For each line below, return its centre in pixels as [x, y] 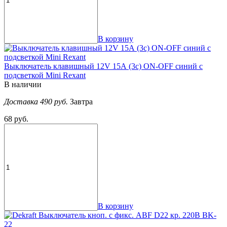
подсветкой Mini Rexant [45, 75]
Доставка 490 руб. [37, 102]
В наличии [23, 85]
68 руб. [16, 119]
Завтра [81, 102]
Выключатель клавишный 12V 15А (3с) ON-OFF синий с [103, 66]
